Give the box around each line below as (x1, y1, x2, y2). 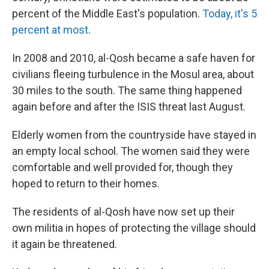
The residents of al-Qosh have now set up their (12, 205, 235, 218)
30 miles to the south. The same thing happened (12, 84, 242, 97)
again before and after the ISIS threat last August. (12, 100, 246, 113)
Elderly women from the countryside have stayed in (12, 128, 256, 141)
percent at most (12, 23, 88, 36)
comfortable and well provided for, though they (12, 161, 233, 174)
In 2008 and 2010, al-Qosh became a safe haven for (12, 52, 255, 64)
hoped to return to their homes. (12, 177, 160, 190)
